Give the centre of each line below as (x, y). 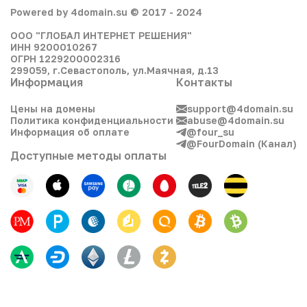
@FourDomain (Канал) (242, 144)
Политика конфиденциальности (92, 121)
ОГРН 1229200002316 (65, 59)
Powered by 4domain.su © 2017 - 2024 (106, 12)
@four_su (210, 132)
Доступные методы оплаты (88, 156)
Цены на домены (53, 109)
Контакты (204, 83)
